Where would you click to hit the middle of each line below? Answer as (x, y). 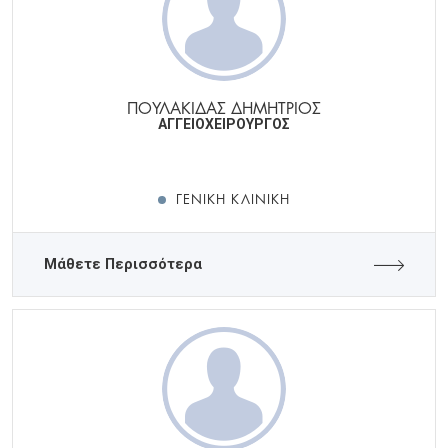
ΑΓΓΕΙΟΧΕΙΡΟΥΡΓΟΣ (224, 124)
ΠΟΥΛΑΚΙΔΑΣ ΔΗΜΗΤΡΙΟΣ (224, 107)
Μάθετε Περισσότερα (123, 265)
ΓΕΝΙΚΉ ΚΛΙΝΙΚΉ (233, 198)
